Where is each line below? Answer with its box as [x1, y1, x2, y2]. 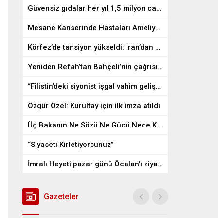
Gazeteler [44, 192, 78, 201]
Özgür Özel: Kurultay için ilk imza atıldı [28, 101, 160, 110]
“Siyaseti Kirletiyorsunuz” [28, 140, 114, 149]
